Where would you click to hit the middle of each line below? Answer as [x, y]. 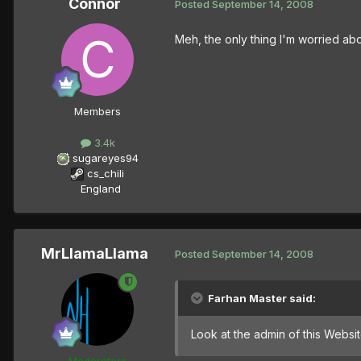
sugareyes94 [105, 158]
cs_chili [106, 173]
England [96, 188]
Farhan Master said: [262, 298]
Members [98, 111]
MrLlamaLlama [94, 253]
